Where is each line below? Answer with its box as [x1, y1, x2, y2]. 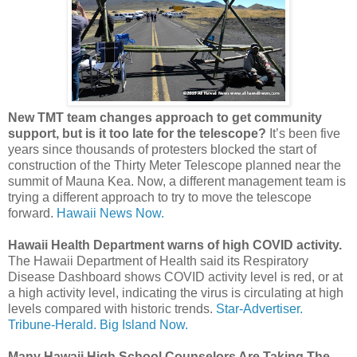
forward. [8, 206, 57, 220]
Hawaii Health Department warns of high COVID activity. [8, 237, 342, 252]
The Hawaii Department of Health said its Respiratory [8, 253, 308, 268]
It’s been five [266, 126, 340, 140]
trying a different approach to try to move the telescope [8, 190, 312, 204]
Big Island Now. [100, 317, 188, 331]
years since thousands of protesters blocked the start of [8, 142, 316, 156]
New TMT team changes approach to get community [8, 110, 322, 124]
